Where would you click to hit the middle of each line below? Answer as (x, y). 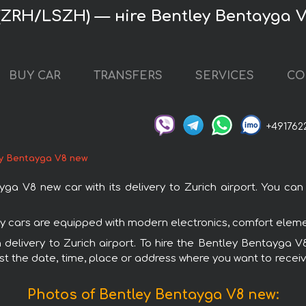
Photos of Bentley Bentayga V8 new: (153, 294)
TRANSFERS (128, 76)
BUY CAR (35, 76)
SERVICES (225, 76)
